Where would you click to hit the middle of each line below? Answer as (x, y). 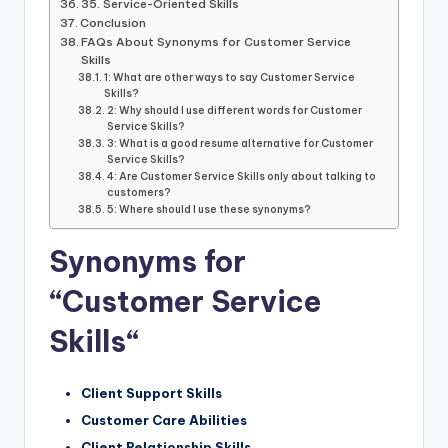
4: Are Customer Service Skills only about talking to (242, 177)
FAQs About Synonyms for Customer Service (216, 42)
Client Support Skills (151, 392)
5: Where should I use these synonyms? (209, 210)
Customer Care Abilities (164, 419)
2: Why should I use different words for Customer (235, 111)
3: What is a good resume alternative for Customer (240, 144)
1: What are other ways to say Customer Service (230, 78)
